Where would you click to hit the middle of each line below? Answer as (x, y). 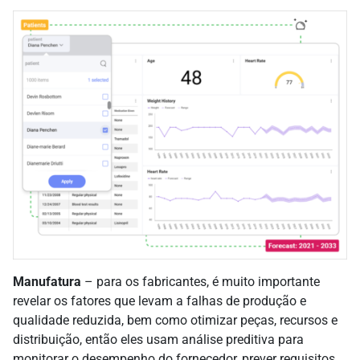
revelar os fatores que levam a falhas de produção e (160, 301)
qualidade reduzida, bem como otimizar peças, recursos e (175, 320)
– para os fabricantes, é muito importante (200, 281)
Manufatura (47, 281)
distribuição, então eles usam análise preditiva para (158, 339)
